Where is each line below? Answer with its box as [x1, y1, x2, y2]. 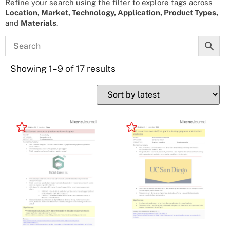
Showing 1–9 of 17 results [10, 63, 116, 74]
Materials [21, 18, 56, 28]
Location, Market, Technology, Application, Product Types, [5, 8, 218, 17]
